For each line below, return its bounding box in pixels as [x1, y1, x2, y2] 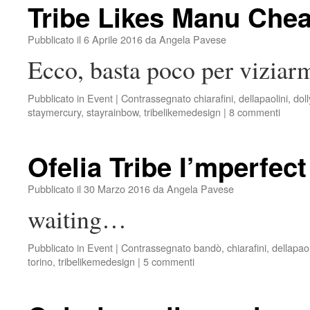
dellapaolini [239, 91, 288, 105]
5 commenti [143, 254, 194, 268]
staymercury [28, 104, 81, 119]
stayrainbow [86, 104, 138, 119]
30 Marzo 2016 [84, 181, 150, 196]
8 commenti [229, 104, 280, 119]
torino [28, 254, 53, 268]
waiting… [28, 202, 127, 235]
